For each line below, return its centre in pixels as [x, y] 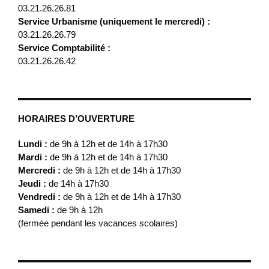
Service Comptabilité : [64, 47]
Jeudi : [33, 183]
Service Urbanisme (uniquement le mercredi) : [114, 21]
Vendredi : [41, 196]
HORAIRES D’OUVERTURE [76, 118]
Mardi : [34, 157]
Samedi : [38, 210]
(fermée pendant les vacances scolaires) [98, 223]
